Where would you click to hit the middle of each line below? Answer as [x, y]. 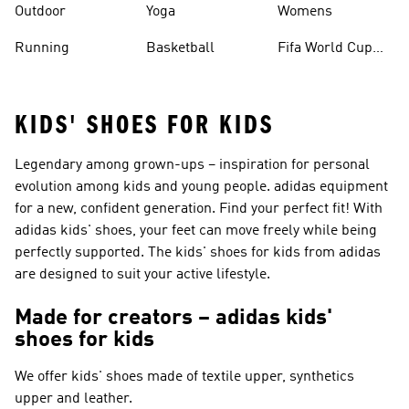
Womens [305, 12]
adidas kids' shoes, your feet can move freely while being [196, 231]
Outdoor [40, 12]
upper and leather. [73, 399]
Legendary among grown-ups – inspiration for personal [192, 166]
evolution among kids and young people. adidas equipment [201, 188]
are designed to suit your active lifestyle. [142, 275]
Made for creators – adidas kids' [173, 319]
